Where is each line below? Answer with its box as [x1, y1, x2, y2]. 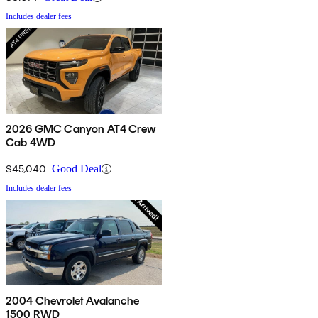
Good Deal [52, 163, 102, 175]
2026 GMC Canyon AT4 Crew [6, 122, 156, 136]
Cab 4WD [6, 136, 56, 150]
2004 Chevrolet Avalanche [6, 294, 139, 308]
